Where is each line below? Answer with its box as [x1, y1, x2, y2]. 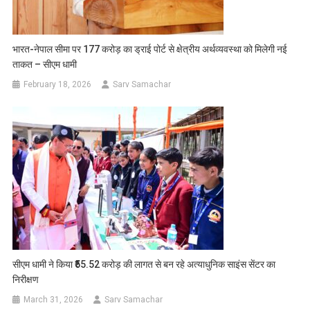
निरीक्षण [12, 273, 39, 285]
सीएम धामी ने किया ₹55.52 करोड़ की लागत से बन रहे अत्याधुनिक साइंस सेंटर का [12, 258, 276, 270]
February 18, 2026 [24, 79, 92, 89]
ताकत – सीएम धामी [12, 58, 77, 70]
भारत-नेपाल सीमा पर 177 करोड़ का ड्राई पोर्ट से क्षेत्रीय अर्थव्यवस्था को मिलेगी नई [12, 43, 288, 55]
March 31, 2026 [24, 294, 84, 304]
